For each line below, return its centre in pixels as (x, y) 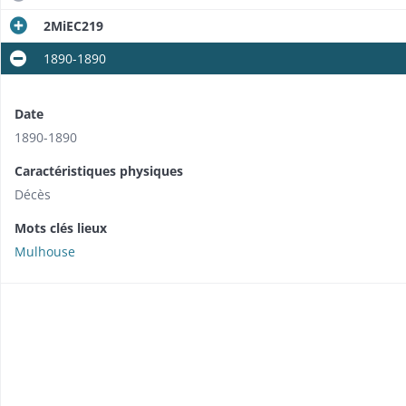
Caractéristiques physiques (99, 171)
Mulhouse (45, 252)
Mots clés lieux (61, 228)
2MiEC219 (73, 26)
